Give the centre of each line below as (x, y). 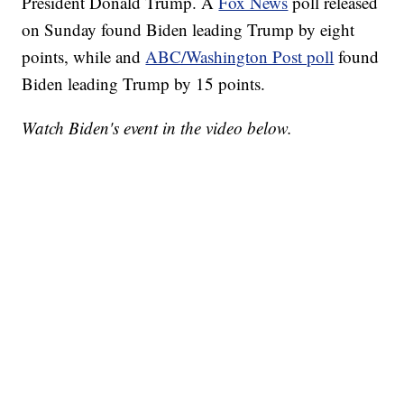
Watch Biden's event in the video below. (157, 128)
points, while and (84, 57)
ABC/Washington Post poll (240, 57)
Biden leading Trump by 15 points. (144, 84)
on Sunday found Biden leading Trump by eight (188, 30)
